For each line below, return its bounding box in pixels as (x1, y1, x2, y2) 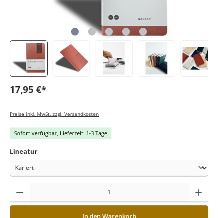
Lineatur (10, 147, 37, 156)
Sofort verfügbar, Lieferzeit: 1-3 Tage (14, 129, 107, 137)
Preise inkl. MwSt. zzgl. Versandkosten (10, 110, 99, 117)
